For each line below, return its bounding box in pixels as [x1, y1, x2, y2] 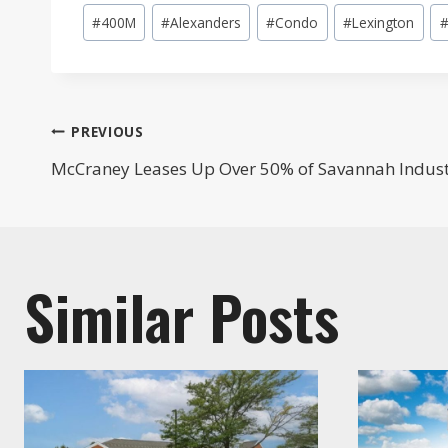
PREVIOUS [71, 121, 144, 141]
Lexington [352, 12, 415, 32]
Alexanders [170, 12, 242, 32]
